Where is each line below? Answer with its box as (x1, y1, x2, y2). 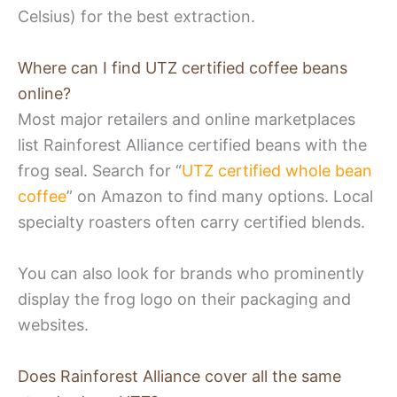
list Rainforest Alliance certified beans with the (18, 136, 367, 155)
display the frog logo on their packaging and (18, 289, 351, 308)
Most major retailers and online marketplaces (18, 110, 355, 129)
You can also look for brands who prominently (18, 263, 364, 283)
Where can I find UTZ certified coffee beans (18, 58, 347, 78)
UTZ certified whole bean (182, 161, 372, 181)
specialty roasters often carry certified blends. (18, 213, 365, 232)
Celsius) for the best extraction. (18, 7, 255, 27)
